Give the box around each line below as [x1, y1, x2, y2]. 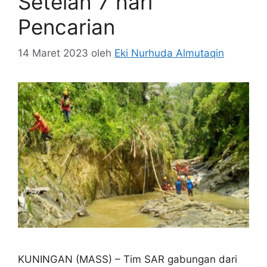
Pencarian [18, 14, 115, 39]
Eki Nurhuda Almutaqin [114, 47, 224, 59]
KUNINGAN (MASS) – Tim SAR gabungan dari [18, 253, 237, 265]
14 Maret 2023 [18, 47, 88, 59]
